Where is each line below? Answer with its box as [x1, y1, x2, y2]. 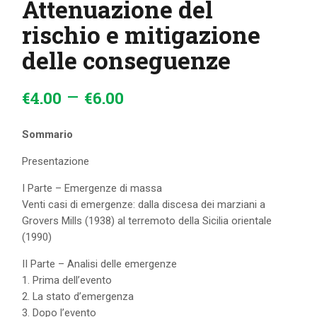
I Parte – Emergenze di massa [22, 182, 163, 195]
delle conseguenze [22, 44, 231, 76]
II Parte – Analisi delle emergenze [22, 257, 178, 270]
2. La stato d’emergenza [22, 289, 134, 303]
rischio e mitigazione [22, 18, 261, 50]
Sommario [22, 128, 74, 142]
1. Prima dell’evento [22, 273, 113, 287]
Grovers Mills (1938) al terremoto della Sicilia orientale [22, 214, 272, 228]
